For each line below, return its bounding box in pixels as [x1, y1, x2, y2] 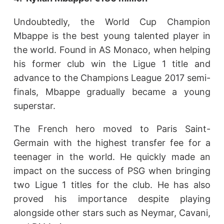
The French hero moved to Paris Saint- [13, 123, 211, 134]
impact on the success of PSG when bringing [13, 165, 211, 176]
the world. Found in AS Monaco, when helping [13, 44, 211, 55]
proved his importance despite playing [13, 193, 211, 204]
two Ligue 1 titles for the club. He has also [13, 179, 211, 190]
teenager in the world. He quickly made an [13, 151, 211, 162]
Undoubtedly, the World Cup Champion [13, 16, 211, 27]
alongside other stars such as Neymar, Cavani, [13, 207, 211, 218]
